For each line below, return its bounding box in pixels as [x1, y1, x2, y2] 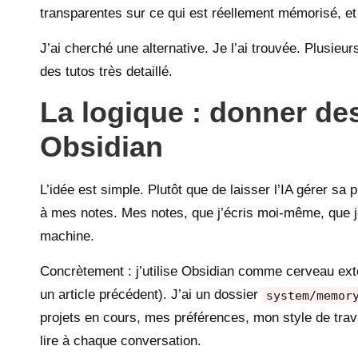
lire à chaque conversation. [40, 333, 201, 349]
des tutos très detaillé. [40, 64, 173, 80]
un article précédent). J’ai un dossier [40, 287, 262, 303]
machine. [40, 229, 94, 245]
